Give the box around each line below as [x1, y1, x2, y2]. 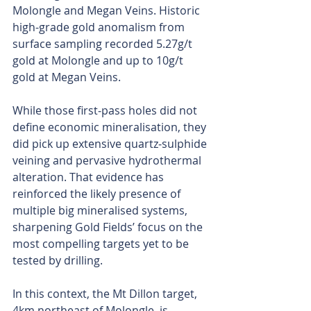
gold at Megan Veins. [12, 69, 121, 85]
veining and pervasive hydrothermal [12, 152, 204, 168]
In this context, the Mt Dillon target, [12, 285, 200, 301]
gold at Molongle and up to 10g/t [12, 52, 186, 68]
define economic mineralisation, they [12, 119, 209, 135]
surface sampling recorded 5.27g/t [12, 35, 195, 51]
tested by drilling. [12, 252, 103, 268]
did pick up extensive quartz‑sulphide [12, 135, 210, 151]
